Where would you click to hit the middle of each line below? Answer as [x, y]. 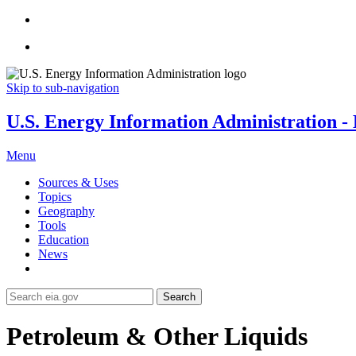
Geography [66, 211]
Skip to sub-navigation [63, 88]
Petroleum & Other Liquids [157, 337]
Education [64, 239]
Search [179, 296]
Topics [55, 196]
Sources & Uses [78, 182]
